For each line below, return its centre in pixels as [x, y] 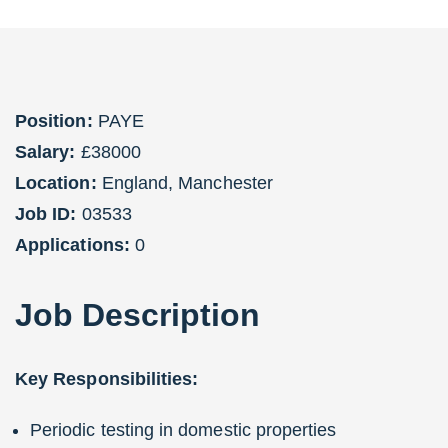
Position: [54, 120]
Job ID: [46, 213]
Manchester [225, 182]
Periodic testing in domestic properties [183, 429]
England [135, 182]
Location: [56, 182]
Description [171, 314]
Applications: [72, 244]
